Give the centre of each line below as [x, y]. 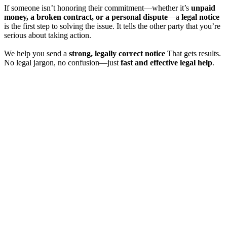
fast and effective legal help [166, 63]
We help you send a [36, 54]
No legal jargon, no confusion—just [62, 63]
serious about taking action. [48, 35]
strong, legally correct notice [117, 54]
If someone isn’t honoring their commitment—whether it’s [98, 8]
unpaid [203, 8]
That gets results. [193, 54]
